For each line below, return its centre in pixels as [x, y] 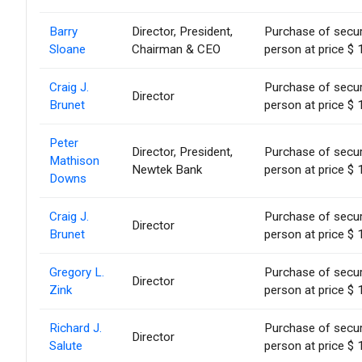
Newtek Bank [167, 170]
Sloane [67, 50]
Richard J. [76, 328]
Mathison [74, 161]
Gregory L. [77, 273]
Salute [66, 346]
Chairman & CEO [176, 50]
